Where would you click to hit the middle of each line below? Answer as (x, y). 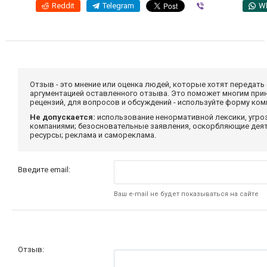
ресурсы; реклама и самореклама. (93, 135)
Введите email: (44, 169)
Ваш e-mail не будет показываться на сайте (187, 194)
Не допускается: (63, 117)
